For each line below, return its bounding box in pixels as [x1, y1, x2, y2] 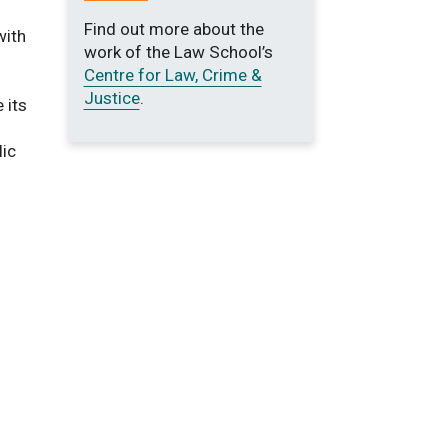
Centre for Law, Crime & [83, 65, 262, 85]
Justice [83, 88, 140, 108]
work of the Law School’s [83, 42, 273, 62]
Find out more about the [83, 19, 264, 39]
